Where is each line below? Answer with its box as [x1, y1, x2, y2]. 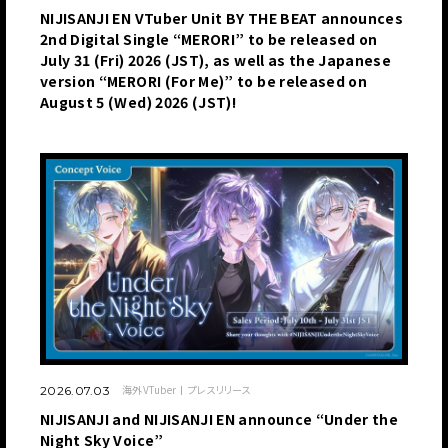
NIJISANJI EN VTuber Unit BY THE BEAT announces [40, 8, 404, 29]
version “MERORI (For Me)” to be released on [40, 71, 368, 92]
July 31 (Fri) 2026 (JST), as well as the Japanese [40, 50, 392, 71]
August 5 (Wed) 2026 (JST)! [40, 92, 237, 113]
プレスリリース [188, 382, 251, 398]
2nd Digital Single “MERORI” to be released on [40, 29, 378, 50]
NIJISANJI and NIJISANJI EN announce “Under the [40, 409, 399, 430]
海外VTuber [122, 382, 176, 398]
